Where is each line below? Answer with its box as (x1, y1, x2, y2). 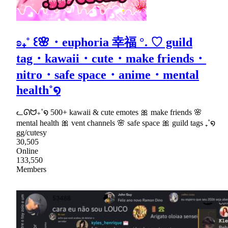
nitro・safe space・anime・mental (16, 68, 199, 82)
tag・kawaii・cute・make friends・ (16, 52, 206, 66)
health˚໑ (16, 83, 61, 97)
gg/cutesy (16, 128, 47, 137)
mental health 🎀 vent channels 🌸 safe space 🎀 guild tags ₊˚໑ (16, 119, 215, 128)
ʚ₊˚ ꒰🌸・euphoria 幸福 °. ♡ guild (16, 36, 192, 49)
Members (16, 165, 46, 174)
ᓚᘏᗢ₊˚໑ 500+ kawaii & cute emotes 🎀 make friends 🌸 (16, 108, 202, 117)
